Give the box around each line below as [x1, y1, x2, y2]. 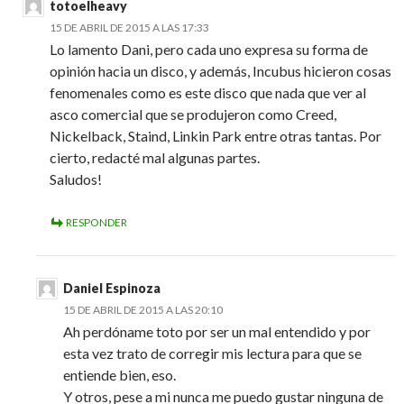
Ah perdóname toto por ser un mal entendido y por [63, 323, 371, 341]
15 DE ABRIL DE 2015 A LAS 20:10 [63, 303, 223, 317]
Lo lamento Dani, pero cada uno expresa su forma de [50, 41, 368, 59]
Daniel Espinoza [63, 280, 161, 297]
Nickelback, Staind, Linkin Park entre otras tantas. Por [50, 127, 381, 145]
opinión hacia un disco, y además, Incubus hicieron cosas [50, 62, 391, 80]
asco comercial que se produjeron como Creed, [50, 106, 336, 124]
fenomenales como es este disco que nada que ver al [50, 84, 366, 102]
